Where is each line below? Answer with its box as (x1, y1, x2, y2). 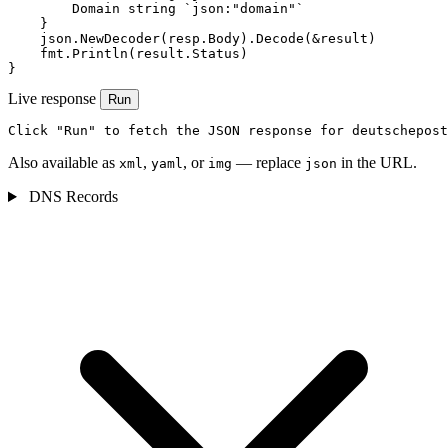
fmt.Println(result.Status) (8, 46, 248, 62)
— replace (232, 154, 305, 172)
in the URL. (337, 154, 417, 172)
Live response (8, 90, 96, 108)
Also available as (8, 154, 119, 172)
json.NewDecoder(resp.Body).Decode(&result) (8, 31, 376, 47)
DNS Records (24, 188, 118, 206)
